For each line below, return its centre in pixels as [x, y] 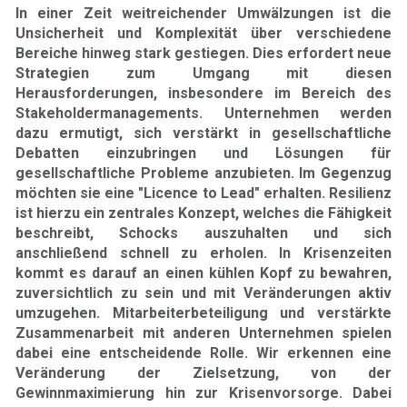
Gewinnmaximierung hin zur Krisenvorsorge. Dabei [203, 393]
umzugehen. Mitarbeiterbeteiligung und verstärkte [203, 313]
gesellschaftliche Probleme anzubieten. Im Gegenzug [203, 173]
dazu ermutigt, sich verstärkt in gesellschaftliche [203, 133]
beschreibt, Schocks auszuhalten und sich [203, 233]
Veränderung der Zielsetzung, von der [203, 373]
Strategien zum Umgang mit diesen [203, 73]
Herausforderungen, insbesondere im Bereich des [203, 93]
